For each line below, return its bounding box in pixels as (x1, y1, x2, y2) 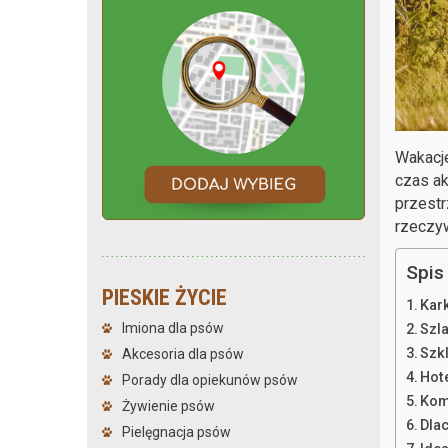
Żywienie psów (122, 397, 215, 414)
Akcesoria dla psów (122, 345, 244, 362)
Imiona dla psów (122, 319, 224, 336)
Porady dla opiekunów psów (122, 371, 298, 388)
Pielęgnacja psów (122, 423, 231, 440)
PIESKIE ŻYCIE (102, 284, 227, 310)
